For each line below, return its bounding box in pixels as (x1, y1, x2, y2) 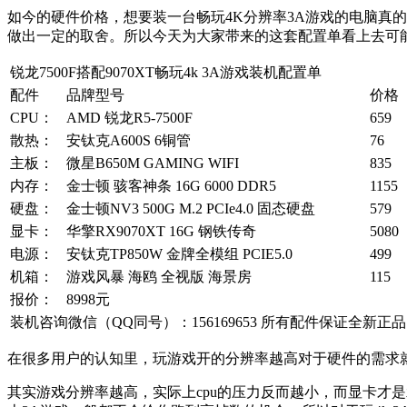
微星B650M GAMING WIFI (66, 157, 239, 174)
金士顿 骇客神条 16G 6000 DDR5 (66, 180, 276, 196)
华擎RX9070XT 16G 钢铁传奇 (66, 225, 256, 242)
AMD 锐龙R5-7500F (66, 112, 193, 128)
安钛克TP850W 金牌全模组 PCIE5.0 (66, 248, 293, 264)
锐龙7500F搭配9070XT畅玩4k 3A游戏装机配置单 (10, 66, 322, 83)
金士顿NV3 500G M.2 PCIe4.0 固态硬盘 (66, 203, 315, 219)
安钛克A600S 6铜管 (66, 134, 191, 151)
